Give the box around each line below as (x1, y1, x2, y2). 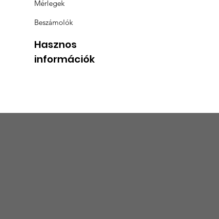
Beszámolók (34, 18, 73, 27)
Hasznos (34, 38, 77, 52)
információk (34, 52, 95, 66)
